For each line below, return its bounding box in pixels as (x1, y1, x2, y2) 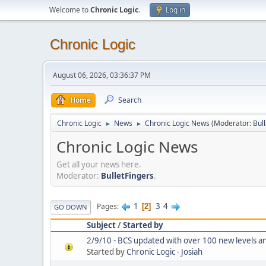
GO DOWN (54, 202, 87, 211)
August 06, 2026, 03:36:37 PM (53, 70, 151, 80)
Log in (166, 5, 185, 15)
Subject (87, 219, 116, 230)
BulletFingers (101, 170, 154, 181)
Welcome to (49, 5, 90, 15)
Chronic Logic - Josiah (126, 246, 202, 257)
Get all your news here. (56, 159, 141, 170)
